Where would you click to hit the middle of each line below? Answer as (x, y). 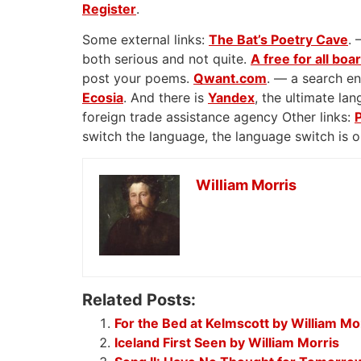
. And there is (166, 98)
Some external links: (145, 40)
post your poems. (138, 79)
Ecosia (103, 98)
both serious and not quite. (166, 59)
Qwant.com (230, 79)
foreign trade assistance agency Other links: (218, 117)
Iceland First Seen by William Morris (227, 342)
